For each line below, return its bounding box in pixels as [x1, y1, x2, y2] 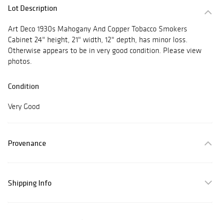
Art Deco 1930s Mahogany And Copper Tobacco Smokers [8, 24, 187, 34]
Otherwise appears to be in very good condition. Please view [8, 46, 201, 55]
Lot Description [8, 3, 57, 13]
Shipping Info [8, 178, 52, 188]
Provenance [8, 138, 46, 148]
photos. [8, 56, 32, 66]
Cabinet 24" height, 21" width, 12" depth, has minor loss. [8, 35, 188, 45]
